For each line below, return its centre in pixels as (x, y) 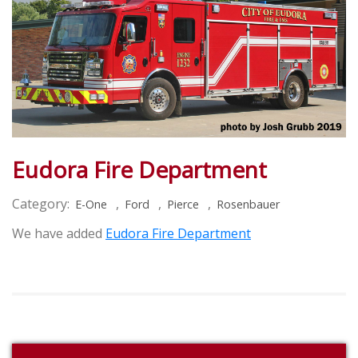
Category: (41, 203)
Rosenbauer (248, 204)
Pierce (183, 204)
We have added (59, 233)
